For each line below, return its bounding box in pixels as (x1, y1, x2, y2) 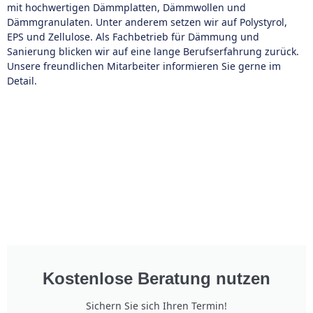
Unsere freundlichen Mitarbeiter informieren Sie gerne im (7, 59, 281, 73)
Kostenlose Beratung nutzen (43, 269, 270, 288)
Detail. (7, 74, 37, 87)
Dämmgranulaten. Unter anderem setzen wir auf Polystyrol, (7, 15, 287, 29)
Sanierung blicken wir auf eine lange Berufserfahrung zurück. (7, 45, 299, 58)
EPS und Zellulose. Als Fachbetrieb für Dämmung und (7, 30, 259, 43)
